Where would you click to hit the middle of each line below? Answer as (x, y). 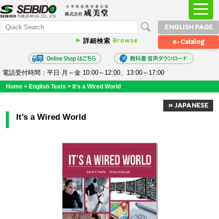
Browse (125, 40)
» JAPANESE (188, 105)
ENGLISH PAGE (188, 27)
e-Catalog (188, 42)
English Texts (47, 87)
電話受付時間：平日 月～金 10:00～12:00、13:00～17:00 (83, 73)
